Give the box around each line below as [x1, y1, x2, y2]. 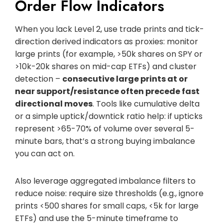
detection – [15, 73, 62, 85]
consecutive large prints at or [62, 73, 188, 85]
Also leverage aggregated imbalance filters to [15, 175, 196, 187]
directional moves [15, 98, 93, 110]
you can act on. [15, 147, 75, 159]
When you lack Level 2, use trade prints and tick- [15, 23, 204, 35]
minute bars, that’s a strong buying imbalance [15, 135, 195, 147]
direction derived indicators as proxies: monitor [15, 35, 198, 47]
